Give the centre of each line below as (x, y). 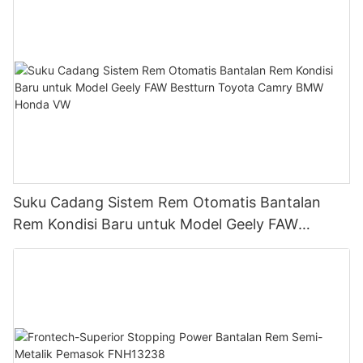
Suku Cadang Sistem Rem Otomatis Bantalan (167, 203)
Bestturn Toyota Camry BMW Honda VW (152, 246)
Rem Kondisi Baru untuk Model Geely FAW (156, 224)
